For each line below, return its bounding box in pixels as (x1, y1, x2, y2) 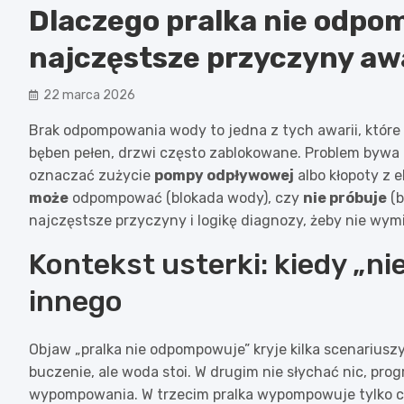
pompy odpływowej (154, 166, 294, 184)
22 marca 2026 (43, 87, 135, 103)
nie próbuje (303, 188, 387, 207)
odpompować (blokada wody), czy (69, 188, 303, 207)
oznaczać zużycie (29, 166, 154, 184)
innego (29, 283, 123, 318)
